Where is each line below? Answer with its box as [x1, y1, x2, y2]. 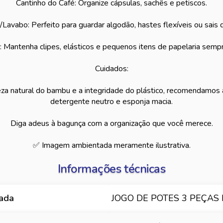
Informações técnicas [57, 161, 166, 177]
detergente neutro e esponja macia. [50, 96, 173, 107]
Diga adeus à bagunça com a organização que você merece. [10, 118, 213, 129]
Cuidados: [95, 63, 128, 74]
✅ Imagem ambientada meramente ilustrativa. [32, 140, 191, 151]
